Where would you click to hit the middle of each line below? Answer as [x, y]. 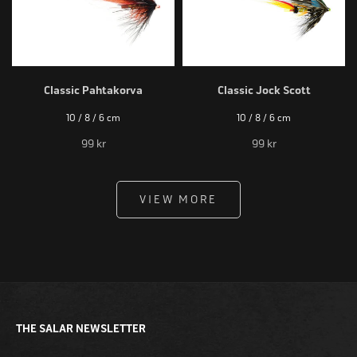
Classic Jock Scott [264, 91]
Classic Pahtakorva [93, 91]
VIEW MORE [178, 200]
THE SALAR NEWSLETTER [81, 329]
